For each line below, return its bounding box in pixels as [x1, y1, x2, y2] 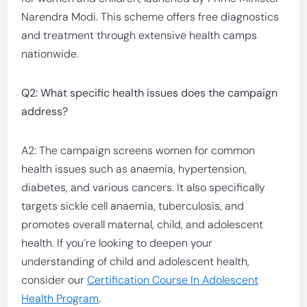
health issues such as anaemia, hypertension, [21, 162, 247, 176]
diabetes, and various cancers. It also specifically [21, 180, 266, 195]
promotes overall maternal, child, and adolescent [21, 217, 264, 232]
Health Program [21, 291, 99, 306]
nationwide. [21, 47, 79, 61]
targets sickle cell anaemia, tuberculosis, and [21, 199, 245, 213]
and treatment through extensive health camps [21, 28, 258, 42]
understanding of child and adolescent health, [21, 254, 250, 269]
